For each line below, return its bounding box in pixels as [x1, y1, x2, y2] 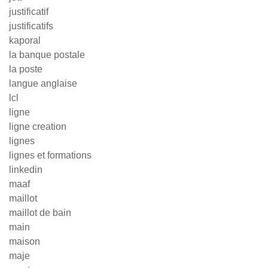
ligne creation [9, 121, 66, 132]
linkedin [9, 165, 42, 175]
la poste [9, 64, 42, 74]
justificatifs [9, 21, 53, 31]
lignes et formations [9, 150, 92, 160]
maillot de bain [9, 208, 71, 218]
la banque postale [9, 50, 85, 60]
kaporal [9, 35, 41, 45]
